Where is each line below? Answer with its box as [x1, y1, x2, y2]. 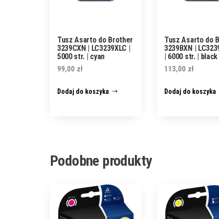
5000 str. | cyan [57, 52, 105, 62]
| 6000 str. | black [164, 52, 218, 62]
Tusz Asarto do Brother [57, 35, 133, 45]
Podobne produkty [50, 152, 152, 169]
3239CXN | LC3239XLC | [57, 44, 131, 53]
